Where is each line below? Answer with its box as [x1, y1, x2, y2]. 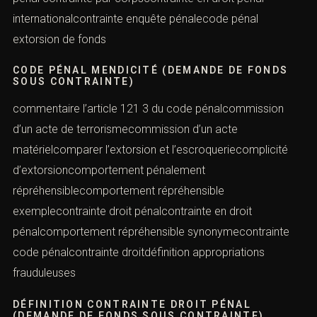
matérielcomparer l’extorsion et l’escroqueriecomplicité [13, 143, 288, 157]
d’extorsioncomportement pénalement [13, 163, 205, 178]
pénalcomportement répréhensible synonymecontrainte [13, 225, 289, 239]
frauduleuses [13, 266, 76, 280]
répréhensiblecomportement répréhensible [13, 184, 224, 198]
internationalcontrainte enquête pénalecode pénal [13, 11, 258, 25]
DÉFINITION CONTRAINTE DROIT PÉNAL [13, 298, 251, 310]
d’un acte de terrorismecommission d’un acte [13, 122, 238, 137]
